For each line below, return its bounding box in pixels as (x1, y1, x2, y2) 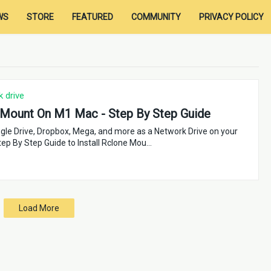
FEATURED (71, 12, 113, 22)
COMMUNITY (131, 12, 181, 22)
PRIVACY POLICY (198, 12, 264, 22)
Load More (18, 203, 59, 213)
